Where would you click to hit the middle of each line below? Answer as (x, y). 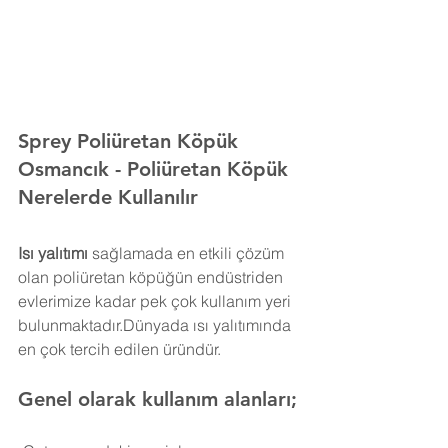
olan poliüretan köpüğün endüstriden (152, 277)
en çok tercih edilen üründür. (119, 349)
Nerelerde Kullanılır (108, 197)
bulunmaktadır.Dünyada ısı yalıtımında (156, 325)
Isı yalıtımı (53, 253)
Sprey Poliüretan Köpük (131, 141)
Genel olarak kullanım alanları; (157, 399)
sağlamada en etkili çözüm (188, 253)
